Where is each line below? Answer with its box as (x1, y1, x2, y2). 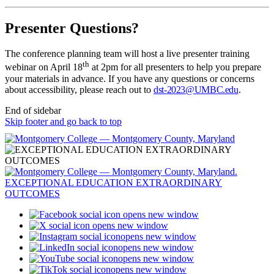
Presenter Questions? (5, 20, 139, 36)
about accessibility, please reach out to (5, 84, 154, 95)
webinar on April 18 (5, 62, 83, 73)
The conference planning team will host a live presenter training (5, 48, 250, 59)
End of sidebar (5, 105, 61, 116)
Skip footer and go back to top (5, 116, 122, 127)
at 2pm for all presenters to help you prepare (89, 62, 261, 73)
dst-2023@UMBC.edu (154, 84, 239, 95)
